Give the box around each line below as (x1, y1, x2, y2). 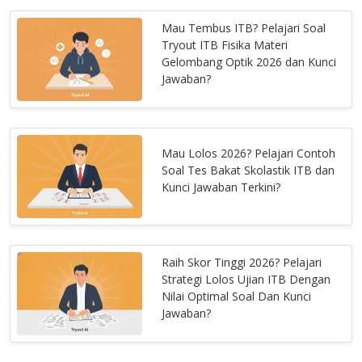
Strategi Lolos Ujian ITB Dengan (162, 271, 331, 287)
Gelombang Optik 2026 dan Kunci (162, 53, 337, 69)
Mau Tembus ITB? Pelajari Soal (162, 19, 326, 36)
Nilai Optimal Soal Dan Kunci (162, 288, 312, 304)
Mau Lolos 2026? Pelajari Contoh (162, 145, 336, 162)
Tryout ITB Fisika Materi (162, 36, 288, 53)
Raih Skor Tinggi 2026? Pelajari (162, 254, 322, 270)
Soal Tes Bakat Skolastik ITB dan (162, 162, 335, 179)
